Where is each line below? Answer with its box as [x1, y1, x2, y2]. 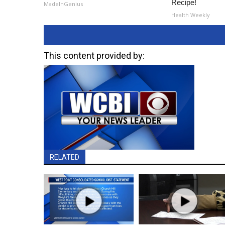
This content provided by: [44, 50, 145, 61]
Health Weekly [171, 11, 210, 19]
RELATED [50, 153, 79, 161]
